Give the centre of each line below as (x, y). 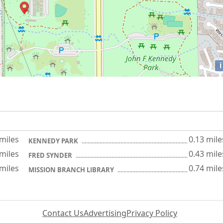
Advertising (105, 213)
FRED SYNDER (51, 155)
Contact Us (63, 213)
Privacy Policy (152, 213)
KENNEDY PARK (54, 141)
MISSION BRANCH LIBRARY (72, 169)
